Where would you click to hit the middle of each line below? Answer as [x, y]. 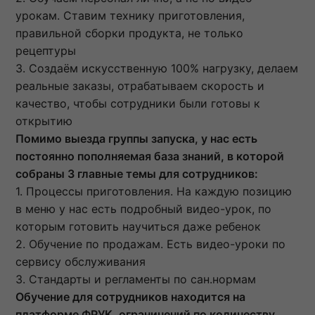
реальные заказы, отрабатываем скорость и [140, 86]
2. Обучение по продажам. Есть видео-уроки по [150, 244]
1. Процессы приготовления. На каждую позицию [154, 192]
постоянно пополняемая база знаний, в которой [150, 156]
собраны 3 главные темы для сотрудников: [137, 174]
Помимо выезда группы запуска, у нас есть [136, 139]
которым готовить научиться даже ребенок [138, 227]
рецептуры [46, 51]
